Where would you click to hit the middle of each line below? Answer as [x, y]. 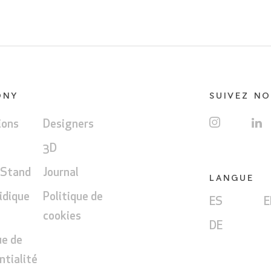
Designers [68, 125]
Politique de [73, 198]
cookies [62, 217]
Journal [61, 174]
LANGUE [232, 178]
